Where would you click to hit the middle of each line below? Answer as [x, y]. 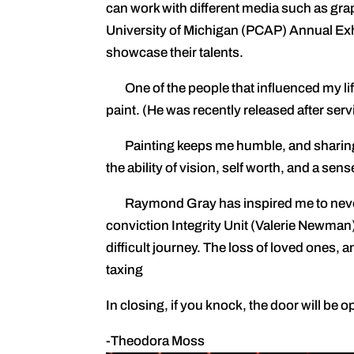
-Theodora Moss [156, 341]
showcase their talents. [175, 53]
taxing [125, 270]
